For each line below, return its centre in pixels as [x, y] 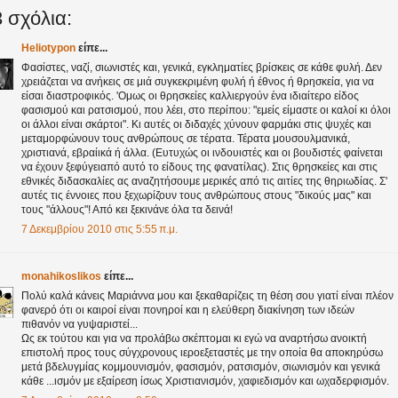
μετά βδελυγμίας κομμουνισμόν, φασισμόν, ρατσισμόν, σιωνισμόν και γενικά [201, 367]
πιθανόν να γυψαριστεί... [80, 325]
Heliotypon [48, 48]
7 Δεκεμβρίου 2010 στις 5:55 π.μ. [99, 230]
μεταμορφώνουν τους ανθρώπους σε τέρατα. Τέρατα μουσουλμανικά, [186, 139]
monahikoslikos [61, 277]
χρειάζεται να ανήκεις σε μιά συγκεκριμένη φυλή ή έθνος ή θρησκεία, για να [198, 82]
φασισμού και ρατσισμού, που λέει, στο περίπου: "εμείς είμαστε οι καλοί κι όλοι [206, 111]
